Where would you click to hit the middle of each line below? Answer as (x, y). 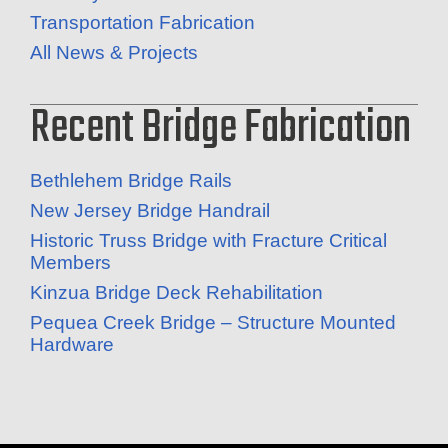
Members (70, 262)
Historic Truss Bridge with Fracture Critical (208, 240)
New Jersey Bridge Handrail (150, 210)
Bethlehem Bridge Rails (131, 180)
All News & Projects (114, 52)
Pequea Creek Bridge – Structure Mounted (213, 322)
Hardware (72, 344)
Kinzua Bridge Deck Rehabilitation (176, 292)
